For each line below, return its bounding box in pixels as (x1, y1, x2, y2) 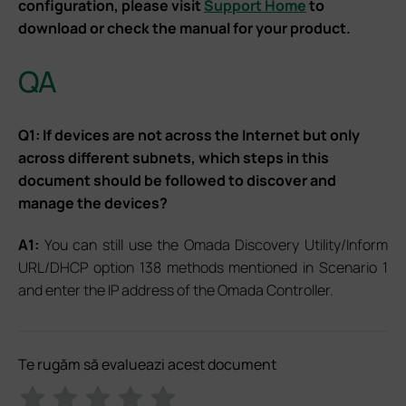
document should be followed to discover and (18, 169, 336, 190)
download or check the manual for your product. (18, 17, 351, 38)
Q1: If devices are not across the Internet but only (18, 124, 360, 145)
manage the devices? (18, 192, 168, 213)
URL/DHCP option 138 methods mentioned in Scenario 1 (18, 256, 388, 277)
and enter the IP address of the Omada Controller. (18, 279, 333, 300)
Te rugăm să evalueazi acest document (18, 353, 276, 374)
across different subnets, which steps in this (18, 147, 329, 168)
